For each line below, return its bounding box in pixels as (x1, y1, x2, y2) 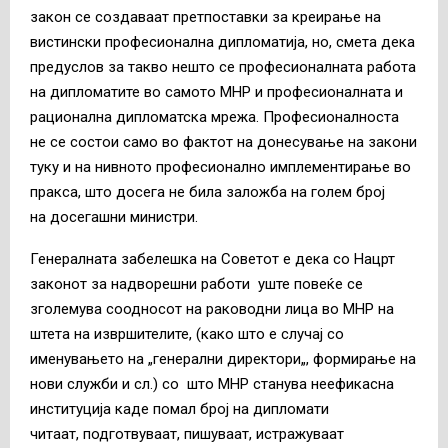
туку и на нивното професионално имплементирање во (30, 157, 411, 176)
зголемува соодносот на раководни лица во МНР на (30, 299, 394, 318)
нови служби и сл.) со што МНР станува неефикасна (30, 374, 394, 393)
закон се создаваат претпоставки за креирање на (30, 7, 381, 26)
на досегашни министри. (30, 207, 198, 226)
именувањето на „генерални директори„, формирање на (30, 349, 416, 368)
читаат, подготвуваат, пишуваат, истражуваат (30, 424, 344, 443)
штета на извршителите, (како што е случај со (30, 324, 344, 343)
